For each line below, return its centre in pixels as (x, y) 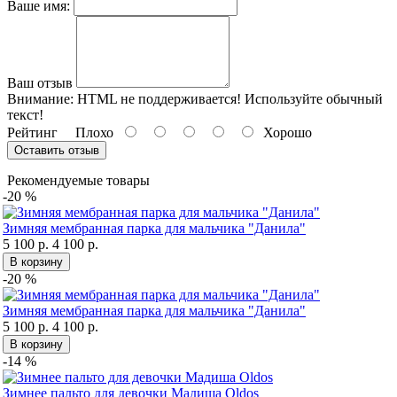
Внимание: (40, 98)
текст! (25, 114)
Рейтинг (32, 132)
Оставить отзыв (57, 150)
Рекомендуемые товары (78, 180)
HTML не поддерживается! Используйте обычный (228, 98)
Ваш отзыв (40, 82)
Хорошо (284, 132)
